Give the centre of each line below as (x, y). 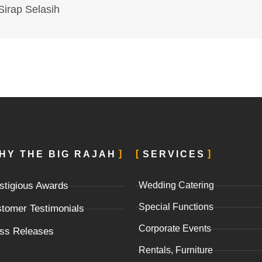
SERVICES (174, 154)
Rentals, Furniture (175, 250)
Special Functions (176, 207)
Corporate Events (175, 229)
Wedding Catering (176, 185)
